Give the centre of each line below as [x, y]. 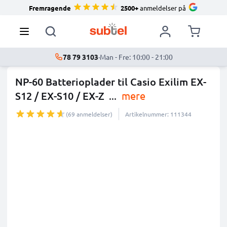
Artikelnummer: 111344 [158, 114]
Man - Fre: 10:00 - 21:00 [136, 57]
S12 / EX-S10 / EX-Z [60, 96]
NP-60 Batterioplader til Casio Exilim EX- [111, 82]
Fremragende [50, 8]
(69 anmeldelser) [89, 114]
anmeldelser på [162, 8]
